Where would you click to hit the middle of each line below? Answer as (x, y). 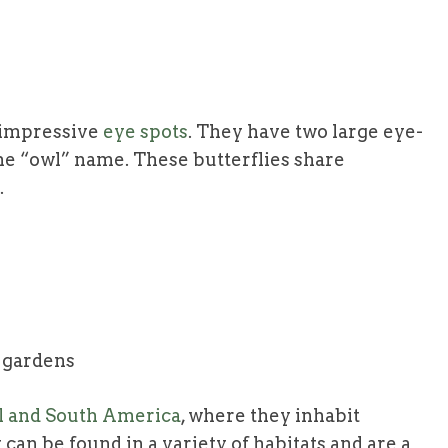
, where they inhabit (270, 415)
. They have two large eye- (305, 131)
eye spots (145, 131)
